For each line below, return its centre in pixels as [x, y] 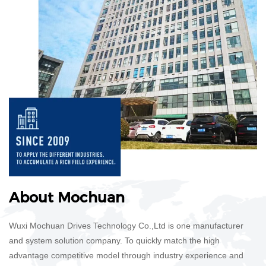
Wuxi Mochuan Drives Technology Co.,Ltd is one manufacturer [126, 226]
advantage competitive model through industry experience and [126, 256]
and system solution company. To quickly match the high [114, 241]
